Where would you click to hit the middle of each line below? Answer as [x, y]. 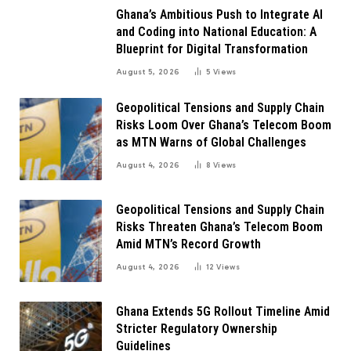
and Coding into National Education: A [216, 32]
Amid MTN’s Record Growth [188, 244]
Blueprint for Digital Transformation [212, 49]
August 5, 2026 [148, 72]
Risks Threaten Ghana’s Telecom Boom [219, 227]
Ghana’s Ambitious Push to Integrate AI [219, 15]
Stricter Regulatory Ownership [197, 329]
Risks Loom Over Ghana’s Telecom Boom [224, 125]
